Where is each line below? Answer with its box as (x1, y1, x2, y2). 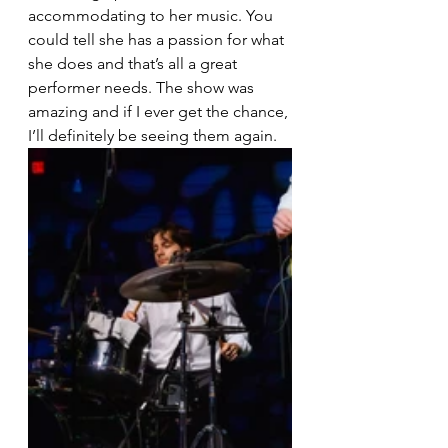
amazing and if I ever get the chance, (28, 101, 292, 121)
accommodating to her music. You (28, 5, 277, 25)
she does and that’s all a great (28, 53, 241, 73)
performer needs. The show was (28, 77, 258, 97)
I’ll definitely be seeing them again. (28, 125, 277, 145)
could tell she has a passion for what (28, 29, 288, 49)
